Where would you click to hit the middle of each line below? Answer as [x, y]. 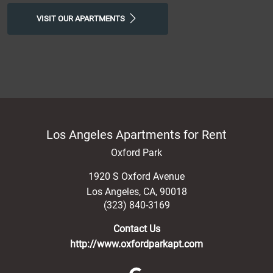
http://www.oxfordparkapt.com [136, 244]
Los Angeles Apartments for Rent [136, 134]
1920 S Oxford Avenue [136, 176]
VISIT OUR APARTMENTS [82, 18]
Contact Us [136, 229]
